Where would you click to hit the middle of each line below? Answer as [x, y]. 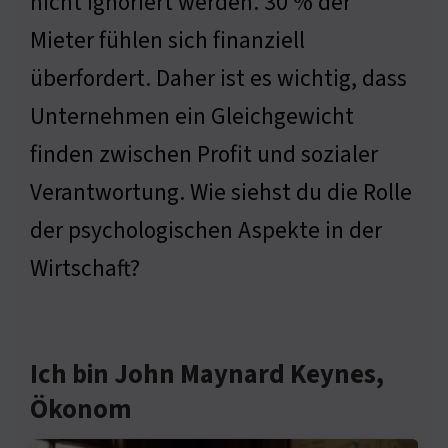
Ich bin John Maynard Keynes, [207, 374]
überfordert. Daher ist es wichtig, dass [218, 78]
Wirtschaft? [85, 268]
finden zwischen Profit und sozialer [204, 154]
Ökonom [81, 409]
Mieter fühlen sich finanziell [167, 40]
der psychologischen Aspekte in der [206, 230]
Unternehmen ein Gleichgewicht [192, 116]
